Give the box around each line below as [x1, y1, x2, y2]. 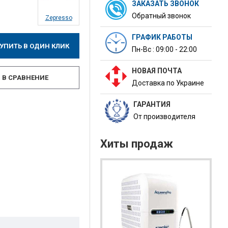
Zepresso [45, 14, 72, 21]
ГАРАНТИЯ [133, 100, 170, 108]
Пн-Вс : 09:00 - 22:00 [132, 45, 197, 53]
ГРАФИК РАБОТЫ [132, 33, 192, 41]
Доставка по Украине [132, 79, 204, 87]
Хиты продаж [100, 137, 173, 150]
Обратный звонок [132, 12, 191, 20]
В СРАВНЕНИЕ [2, 74, 48, 81]
